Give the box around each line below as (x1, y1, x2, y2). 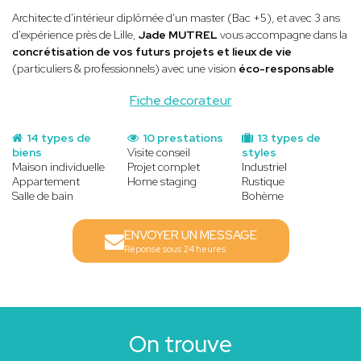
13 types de (255, 130, 322, 145)
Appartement (12, 173, 80, 189)
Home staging (127, 173, 197, 189)
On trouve (129, 328, 232, 359)
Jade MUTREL (139, 27, 220, 42)
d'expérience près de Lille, (12, 27, 139, 42)
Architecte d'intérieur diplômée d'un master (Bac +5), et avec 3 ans (12, 10, 340, 25)
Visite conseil (127, 144, 190, 160)
